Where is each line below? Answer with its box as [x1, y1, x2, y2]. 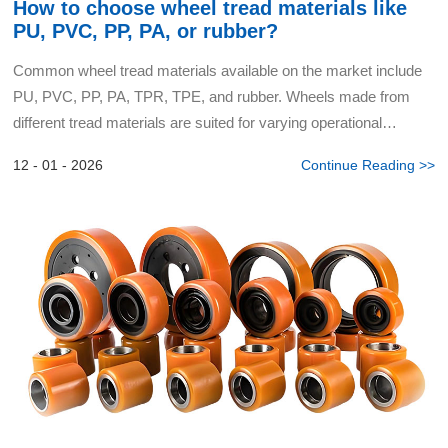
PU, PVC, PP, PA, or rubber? [13, 20, 279, 42]
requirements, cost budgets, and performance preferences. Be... [13, 140, 431, 157]
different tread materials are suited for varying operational [13, 114, 383, 131]
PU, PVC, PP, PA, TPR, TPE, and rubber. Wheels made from [13, 88, 411, 105]
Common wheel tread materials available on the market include [13, 62, 423, 79]
